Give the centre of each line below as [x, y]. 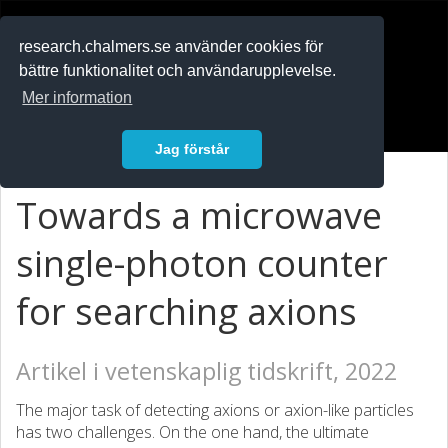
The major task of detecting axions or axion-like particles [215, 410]
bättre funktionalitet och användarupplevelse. [178, 71]
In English [62, 83]
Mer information [77, 98]
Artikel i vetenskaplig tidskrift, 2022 [206, 371]
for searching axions [186, 311]
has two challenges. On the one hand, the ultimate [192, 432]
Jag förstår [192, 149]
